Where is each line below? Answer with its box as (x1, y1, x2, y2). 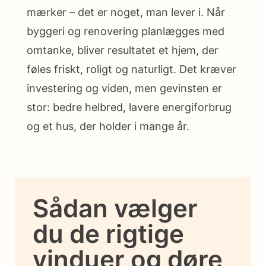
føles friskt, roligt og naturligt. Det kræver (27, 63, 236, 76)
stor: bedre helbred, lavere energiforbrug (27, 101, 232, 114)
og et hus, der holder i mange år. (27, 120, 189, 133)
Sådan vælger (33, 193, 198, 224)
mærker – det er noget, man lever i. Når (27, 6, 225, 19)
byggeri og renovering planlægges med (27, 25, 224, 38)
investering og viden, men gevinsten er (27, 82, 222, 95)
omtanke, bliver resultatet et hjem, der (27, 44, 218, 57)
